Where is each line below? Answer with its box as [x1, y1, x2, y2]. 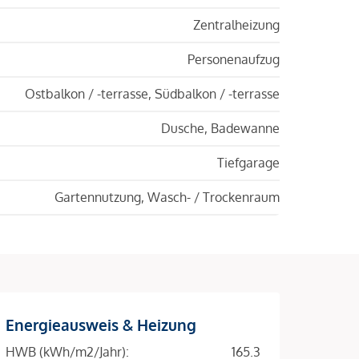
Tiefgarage [217, 154, 280, 171]
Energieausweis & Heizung [6, 314, 196, 334]
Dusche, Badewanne [161, 119, 280, 136]
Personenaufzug [188, 50, 280, 67]
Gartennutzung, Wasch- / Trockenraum [54, 188, 280, 205]
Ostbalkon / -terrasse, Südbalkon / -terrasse [25, 85, 280, 102]
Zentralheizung [193, 16, 280, 33]
